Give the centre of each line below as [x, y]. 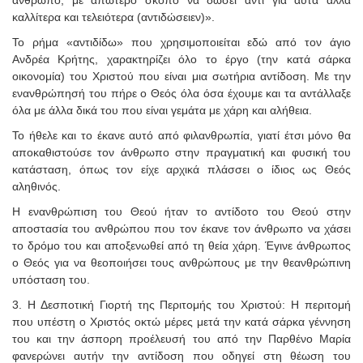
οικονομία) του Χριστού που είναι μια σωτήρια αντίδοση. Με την [181, 76]
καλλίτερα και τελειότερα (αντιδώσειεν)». [113, 17]
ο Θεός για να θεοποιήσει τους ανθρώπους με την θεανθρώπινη [181, 262]
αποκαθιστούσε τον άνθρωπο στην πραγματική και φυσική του [181, 152]
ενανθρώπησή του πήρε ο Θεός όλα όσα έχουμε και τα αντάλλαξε [181, 93]
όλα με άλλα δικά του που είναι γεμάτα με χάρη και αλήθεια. [162, 110]
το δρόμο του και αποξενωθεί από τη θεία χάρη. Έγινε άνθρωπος [181, 245]
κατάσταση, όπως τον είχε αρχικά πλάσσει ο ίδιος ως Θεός [181, 169]
